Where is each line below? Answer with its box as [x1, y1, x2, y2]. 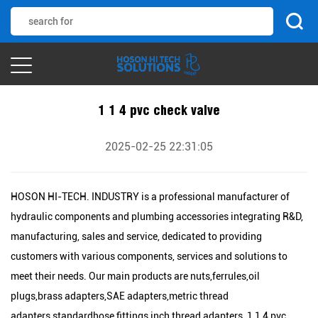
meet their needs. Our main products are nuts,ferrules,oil [11, 270, 260, 282]
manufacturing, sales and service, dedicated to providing [11, 231, 262, 242]
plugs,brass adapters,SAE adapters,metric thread [11, 290, 229, 302]
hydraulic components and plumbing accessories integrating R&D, [11, 211, 303, 222]
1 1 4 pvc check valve [98, 103, 220, 118]
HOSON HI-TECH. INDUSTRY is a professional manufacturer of [11, 191, 290, 202]
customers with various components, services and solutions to [11, 251, 287, 262]
